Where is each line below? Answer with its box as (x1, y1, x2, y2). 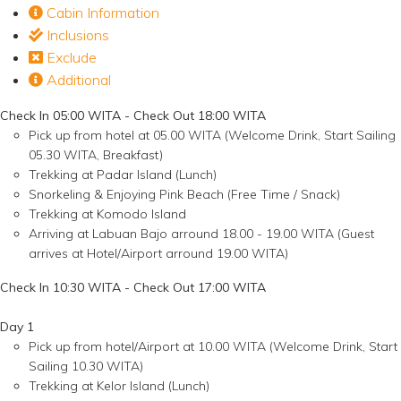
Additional (43, 71, 111, 90)
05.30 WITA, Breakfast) (29, 147, 163, 164)
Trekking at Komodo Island (29, 206, 190, 223)
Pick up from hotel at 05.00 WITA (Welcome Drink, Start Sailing (29, 127, 396, 144)
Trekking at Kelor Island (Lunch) (29, 378, 209, 395)
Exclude (43, 48, 97, 67)
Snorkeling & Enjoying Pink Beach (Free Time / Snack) (29, 186, 340, 203)
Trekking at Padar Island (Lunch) (29, 166, 217, 183)
